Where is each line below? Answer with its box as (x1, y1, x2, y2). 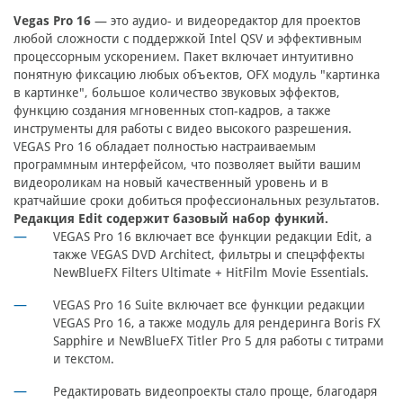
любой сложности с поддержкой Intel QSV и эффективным (13, 31, 362, 47)
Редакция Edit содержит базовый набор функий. (13, 211, 328, 227)
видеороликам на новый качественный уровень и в (13, 175, 328, 191)
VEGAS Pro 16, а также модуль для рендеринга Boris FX (53, 316, 381, 331)
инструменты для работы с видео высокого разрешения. (13, 121, 352, 137)
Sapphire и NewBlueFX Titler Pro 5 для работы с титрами (53, 334, 384, 349)
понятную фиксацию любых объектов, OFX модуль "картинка (13, 67, 380, 83)
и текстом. (53, 352, 114, 367)
